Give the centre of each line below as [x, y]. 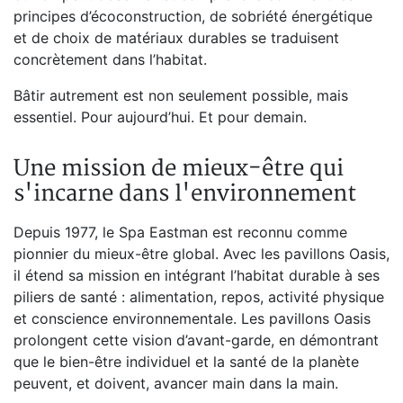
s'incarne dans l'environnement [185, 194]
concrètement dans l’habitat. [110, 59]
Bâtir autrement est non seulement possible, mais [181, 95]
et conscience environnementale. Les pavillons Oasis [192, 318]
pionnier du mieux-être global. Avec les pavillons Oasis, [201, 254]
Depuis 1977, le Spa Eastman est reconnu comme [180, 232]
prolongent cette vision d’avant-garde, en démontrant [196, 340]
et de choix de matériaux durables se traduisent [176, 38]
